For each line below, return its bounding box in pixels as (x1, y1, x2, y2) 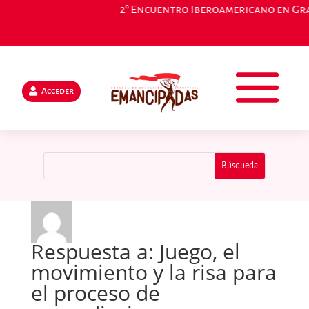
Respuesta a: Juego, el (30, 237, 240, 266)
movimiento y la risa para (30, 258, 277, 286)
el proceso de (30, 279, 160, 307)
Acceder (41, 86, 74, 96)
